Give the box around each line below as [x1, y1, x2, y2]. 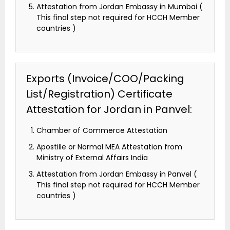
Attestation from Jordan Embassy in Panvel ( [36, 169, 197, 180]
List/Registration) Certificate [26, 87, 172, 102]
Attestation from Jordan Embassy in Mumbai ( [36, 2, 203, 12]
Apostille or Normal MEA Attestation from [36, 142, 182, 152]
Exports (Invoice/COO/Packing [26, 71, 184, 86]
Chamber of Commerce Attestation [36, 125, 167, 136]
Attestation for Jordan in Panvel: [26, 102, 192, 117]
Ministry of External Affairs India [36, 152, 148, 163]
